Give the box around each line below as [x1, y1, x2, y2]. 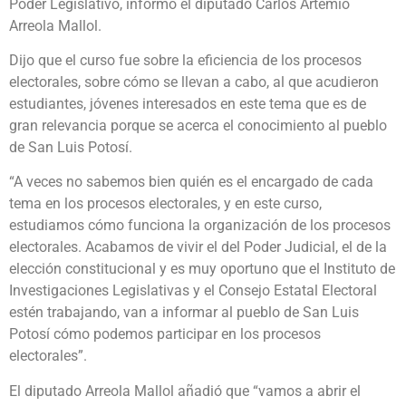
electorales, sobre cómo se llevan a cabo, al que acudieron [9, 73, 379, 92]
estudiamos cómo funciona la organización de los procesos [9, 217, 391, 235]
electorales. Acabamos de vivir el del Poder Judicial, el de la [9, 238, 387, 256]
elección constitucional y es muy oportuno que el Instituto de [9, 260, 395, 278]
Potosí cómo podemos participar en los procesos [9, 325, 321, 343]
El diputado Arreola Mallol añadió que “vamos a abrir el [9, 382, 361, 400]
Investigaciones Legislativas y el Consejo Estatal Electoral [9, 282, 377, 300]
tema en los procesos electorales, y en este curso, [9, 195, 322, 213]
